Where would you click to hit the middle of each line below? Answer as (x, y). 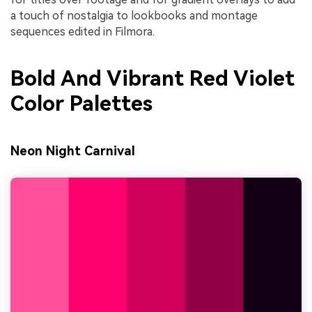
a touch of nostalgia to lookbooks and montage (134, 15)
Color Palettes (81, 104)
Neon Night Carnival (73, 151)
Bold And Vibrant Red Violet (153, 79)
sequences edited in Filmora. (83, 31)
